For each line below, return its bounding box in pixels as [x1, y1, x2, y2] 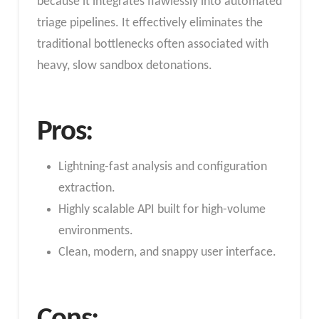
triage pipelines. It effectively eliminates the [36, 16, 263, 30]
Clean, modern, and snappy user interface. [58, 246, 276, 260]
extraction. [58, 182, 115, 196]
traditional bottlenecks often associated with [36, 37, 268, 51]
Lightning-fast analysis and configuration [58, 160, 267, 174]
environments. [58, 224, 133, 239]
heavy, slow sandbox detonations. [36, 58, 212, 73]
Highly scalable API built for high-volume [58, 203, 266, 217]
